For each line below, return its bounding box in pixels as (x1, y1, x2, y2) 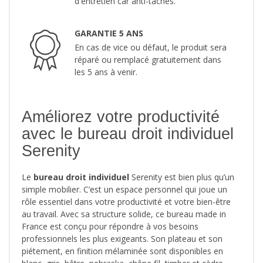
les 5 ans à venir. (75, 66, 137, 78)
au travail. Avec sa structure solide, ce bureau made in (22, 208, 226, 220)
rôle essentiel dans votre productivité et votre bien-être (22, 196, 231, 208)
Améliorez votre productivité (22, 108, 220, 126)
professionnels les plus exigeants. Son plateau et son (22, 233, 222, 245)
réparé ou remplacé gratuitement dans (75, 54, 221, 66)
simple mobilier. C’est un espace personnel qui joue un (22, 184, 227, 195)
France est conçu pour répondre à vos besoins (22, 221, 198, 232)
